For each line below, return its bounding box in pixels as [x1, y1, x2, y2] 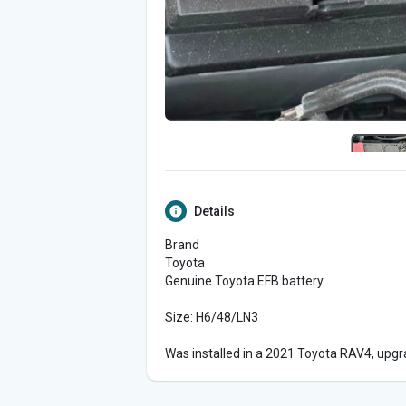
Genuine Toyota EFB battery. [165, 274, 325, 288]
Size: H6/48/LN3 [165, 310, 258, 324]
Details [194, 204, 235, 218]
